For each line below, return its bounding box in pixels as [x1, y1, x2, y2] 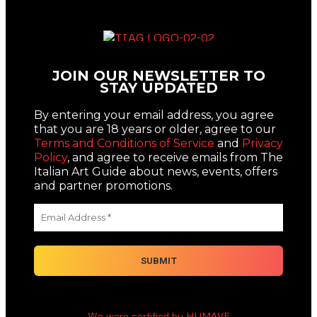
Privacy [242, 137, 283, 151]
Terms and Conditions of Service [34, 137, 214, 151]
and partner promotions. [34, 179, 173, 193]
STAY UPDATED [99, 79, 218, 97]
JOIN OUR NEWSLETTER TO [52, 67, 265, 85]
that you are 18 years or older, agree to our [34, 122, 276, 137]
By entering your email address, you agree [34, 108, 274, 122]
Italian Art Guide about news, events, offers [34, 165, 277, 179]
